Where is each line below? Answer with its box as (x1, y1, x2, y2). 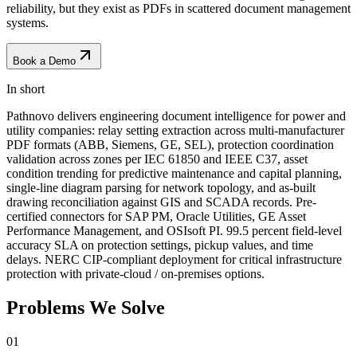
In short (6, 81, 45, 96)
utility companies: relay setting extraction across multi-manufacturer (6, 123, 344, 137)
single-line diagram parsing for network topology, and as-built (6, 180, 316, 194)
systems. (6, 15, 49, 29)
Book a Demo (13, 54, 76, 67)
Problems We (6, 296, 116, 318)
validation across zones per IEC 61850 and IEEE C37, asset (6, 151, 308, 166)
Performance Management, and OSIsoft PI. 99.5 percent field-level (6, 223, 342, 237)
